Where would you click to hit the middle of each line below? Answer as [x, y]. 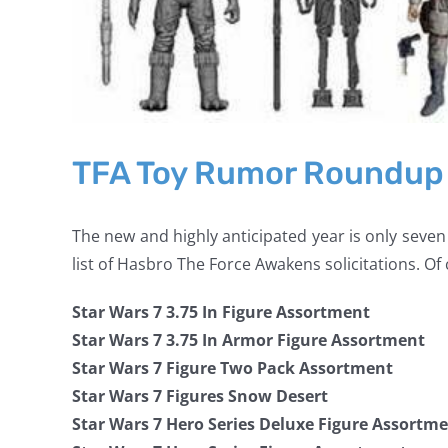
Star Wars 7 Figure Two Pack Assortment [232, 368]
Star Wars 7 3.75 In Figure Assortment [221, 312]
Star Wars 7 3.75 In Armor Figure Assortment [248, 340]
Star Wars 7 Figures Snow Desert [200, 396]
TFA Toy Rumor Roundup [258, 173]
